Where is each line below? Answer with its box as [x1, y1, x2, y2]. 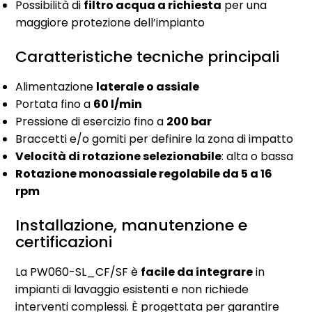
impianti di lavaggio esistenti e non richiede [15, 281, 249, 297]
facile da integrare [141, 263, 253, 280]
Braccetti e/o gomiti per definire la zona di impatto [15, 130, 294, 147]
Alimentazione [15, 78, 97, 95]
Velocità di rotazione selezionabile [15, 148, 222, 164]
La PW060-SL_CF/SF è [15, 263, 141, 280]
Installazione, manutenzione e [15, 214, 248, 236]
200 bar [166, 113, 212, 130]
